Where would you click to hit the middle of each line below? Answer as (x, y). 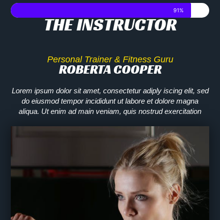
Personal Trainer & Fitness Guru (110, 60)
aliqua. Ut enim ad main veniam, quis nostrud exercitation (110, 111)
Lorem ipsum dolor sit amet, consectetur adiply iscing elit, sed (110, 91)
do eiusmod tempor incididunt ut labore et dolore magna (110, 101)
